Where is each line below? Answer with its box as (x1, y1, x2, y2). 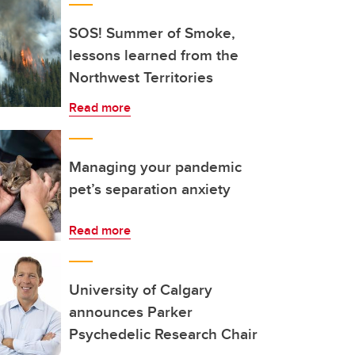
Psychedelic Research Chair (69, 323, 258, 345)
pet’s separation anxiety (69, 177, 231, 200)
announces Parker (69, 300, 193, 323)
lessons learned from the (69, 44, 239, 66)
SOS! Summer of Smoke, (69, 21, 235, 44)
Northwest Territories (69, 66, 213, 88)
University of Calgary (69, 278, 212, 300)
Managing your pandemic (69, 155, 242, 177)
